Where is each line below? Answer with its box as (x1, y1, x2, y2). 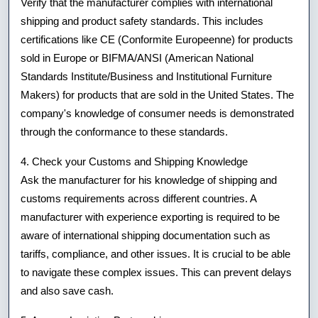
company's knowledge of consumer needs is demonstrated (21, 106, 294, 119)
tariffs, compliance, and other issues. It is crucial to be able (21, 247, 290, 260)
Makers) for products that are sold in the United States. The (21, 88, 294, 101)
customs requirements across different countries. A (21, 192, 256, 204)
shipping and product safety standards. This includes (21, 14, 263, 27)
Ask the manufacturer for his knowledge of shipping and (21, 173, 277, 186)
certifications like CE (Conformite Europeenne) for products (21, 33, 293, 45)
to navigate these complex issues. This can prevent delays (21, 265, 292, 278)
